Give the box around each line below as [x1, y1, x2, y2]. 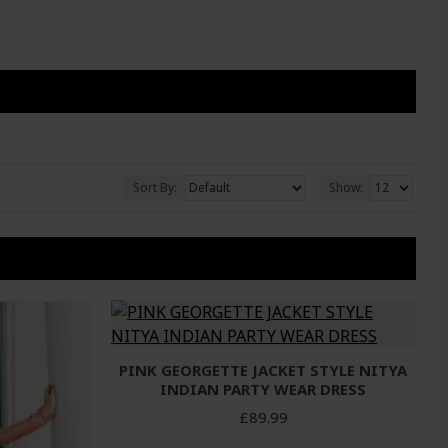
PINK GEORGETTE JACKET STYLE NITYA [119, 360, 408, 380]
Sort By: [133, 178, 177, 196]
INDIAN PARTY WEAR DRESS [160, 379, 367, 399]
